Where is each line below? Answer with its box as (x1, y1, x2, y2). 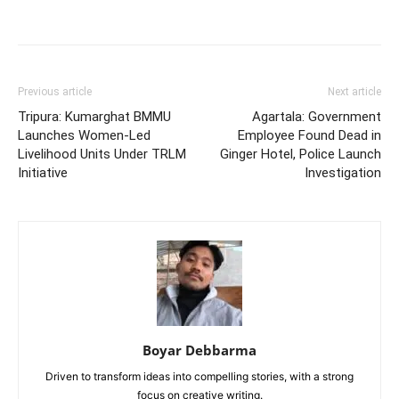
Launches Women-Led (18, 127, 151, 144)
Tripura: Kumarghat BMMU (18, 109, 171, 126)
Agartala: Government (252, 109, 381, 126)
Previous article (18, 85, 92, 99)
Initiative (18, 165, 68, 182)
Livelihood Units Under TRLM (18, 146, 186, 163)
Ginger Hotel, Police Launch (220, 146, 381, 163)
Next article (328, 85, 381, 99)
